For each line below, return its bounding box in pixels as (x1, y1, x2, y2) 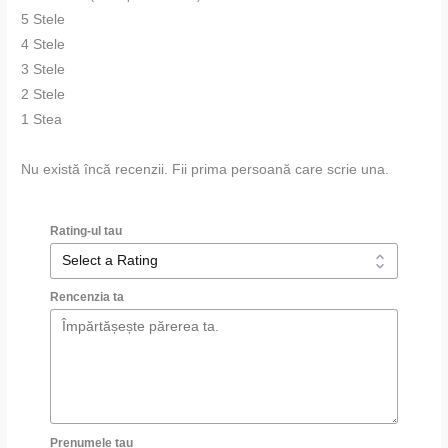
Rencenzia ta (50, 289, 125, 304)
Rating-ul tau (50, 223, 123, 238)
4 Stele (21, 36, 66, 52)
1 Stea (21, 111, 63, 127)
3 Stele (21, 61, 66, 77)
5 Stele (21, 11, 66, 27)
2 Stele (21, 86, 66, 102)
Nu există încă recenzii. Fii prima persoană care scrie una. (21, 161, 390, 177)
